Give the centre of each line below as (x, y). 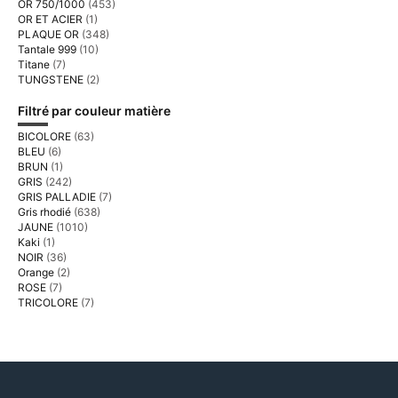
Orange (36, 272)
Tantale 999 (47, 49)
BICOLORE (44, 136)
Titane (34, 64)
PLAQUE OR (48, 34)
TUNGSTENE (51, 80)
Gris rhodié (44, 212)
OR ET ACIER (50, 19)
